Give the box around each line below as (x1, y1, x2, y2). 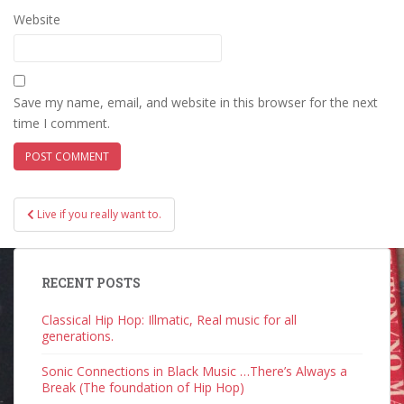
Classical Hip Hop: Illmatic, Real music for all (41, 310, 297, 328)
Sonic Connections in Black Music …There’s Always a (41, 362, 347, 380)
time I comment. (14, 114, 110, 132)
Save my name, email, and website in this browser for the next (14, 93, 378, 111)
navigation (13, 216, 133, 246)
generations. (41, 326, 114, 344)
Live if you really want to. (37, 206, 161, 222)
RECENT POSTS (41, 273, 141, 291)
